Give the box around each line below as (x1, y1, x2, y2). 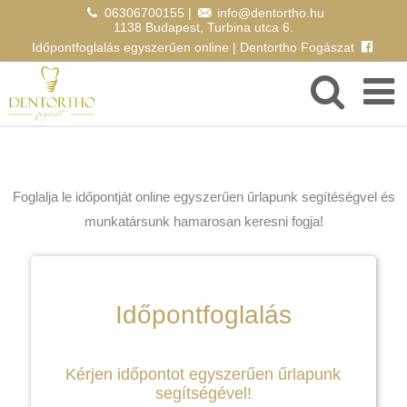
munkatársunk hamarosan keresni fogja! (84, 213, 323, 230)
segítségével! (154, 384, 252, 403)
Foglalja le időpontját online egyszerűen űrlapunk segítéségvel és (12, 189, 395, 205)
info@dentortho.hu (216, 5, 324, 20)
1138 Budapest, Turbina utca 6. (114, 20, 293, 35)
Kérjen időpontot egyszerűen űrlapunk (65, 365, 342, 384)
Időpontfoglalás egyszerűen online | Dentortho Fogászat (31, 40, 354, 55)
